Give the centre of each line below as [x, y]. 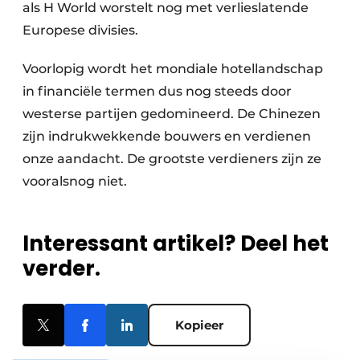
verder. [61, 268]
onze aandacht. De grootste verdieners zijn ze [172, 159]
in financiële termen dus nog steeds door [157, 91]
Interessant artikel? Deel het [176, 243]
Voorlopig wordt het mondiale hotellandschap [173, 69]
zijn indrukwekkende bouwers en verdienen [167, 136]
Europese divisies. [80, 30]
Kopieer [199, 325]
